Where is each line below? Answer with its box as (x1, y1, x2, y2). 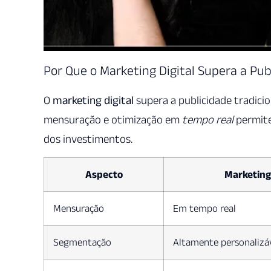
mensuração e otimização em (44, 113, 182, 126)
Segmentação (53, 236, 111, 247)
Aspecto (85, 168, 123, 180)
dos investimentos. (44, 132, 132, 145)
